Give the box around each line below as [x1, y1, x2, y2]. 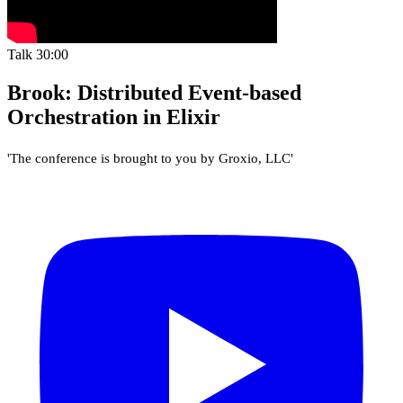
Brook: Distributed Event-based [7, 81, 301, 105]
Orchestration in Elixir [7, 105, 220, 130]
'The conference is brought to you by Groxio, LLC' [7, 150, 293, 166]
